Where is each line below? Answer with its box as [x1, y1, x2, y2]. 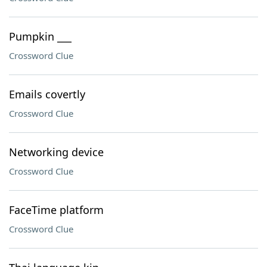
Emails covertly [9, 87, 85, 101]
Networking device [9, 145, 104, 159]
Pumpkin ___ [9, 29, 72, 44]
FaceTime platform [9, 203, 104, 217]
